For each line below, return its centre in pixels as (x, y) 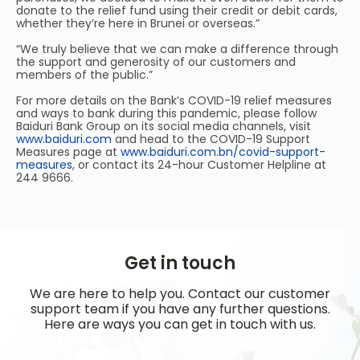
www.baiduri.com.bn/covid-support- (223, 152)
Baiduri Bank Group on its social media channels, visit (164, 126)
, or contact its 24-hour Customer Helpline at (199, 165)
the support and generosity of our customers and (156, 62)
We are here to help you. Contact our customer (180, 294)
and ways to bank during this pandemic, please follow (166, 113)
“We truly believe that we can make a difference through (177, 49)
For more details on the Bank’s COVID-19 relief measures (174, 100)
